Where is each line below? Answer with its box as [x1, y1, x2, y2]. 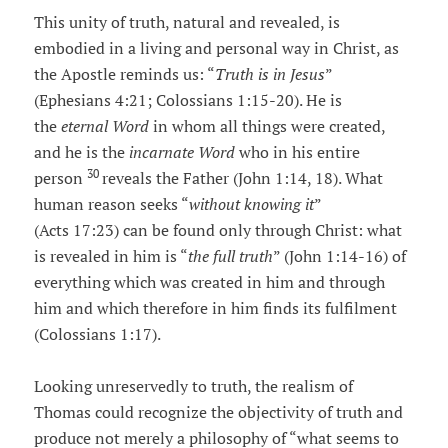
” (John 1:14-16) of [272, 246, 406, 267]
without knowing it [188, 194, 314, 215]
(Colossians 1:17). [33, 324, 161, 345]
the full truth [187, 246, 273, 267]
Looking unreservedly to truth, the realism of [33, 376, 353, 397]
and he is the [33, 142, 129, 163]
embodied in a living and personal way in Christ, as [33, 38, 399, 59]
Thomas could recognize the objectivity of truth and [33, 402, 403, 423]
